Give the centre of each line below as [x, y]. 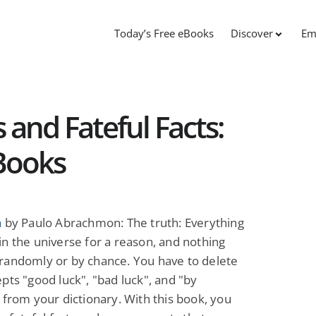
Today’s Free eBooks [164, 34]
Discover [252, 34]
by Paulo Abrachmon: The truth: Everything [123, 222]
